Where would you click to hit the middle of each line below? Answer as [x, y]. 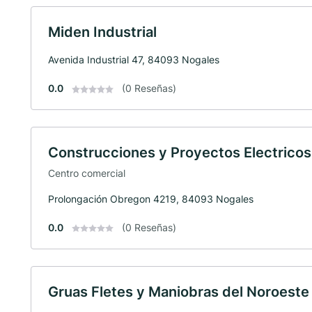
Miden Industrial [102, 32]
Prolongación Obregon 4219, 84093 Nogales [151, 198]
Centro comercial [87, 173]
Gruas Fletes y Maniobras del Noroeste [179, 291]
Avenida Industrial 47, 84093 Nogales [134, 60]
